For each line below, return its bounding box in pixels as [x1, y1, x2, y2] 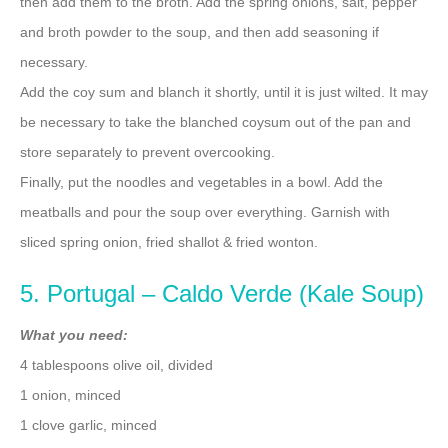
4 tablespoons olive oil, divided [20, 357, 213, 374]
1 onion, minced [20, 387, 121, 404]
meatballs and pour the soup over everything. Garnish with [20, 204, 390, 221]
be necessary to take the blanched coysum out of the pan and [20, 114, 411, 131]
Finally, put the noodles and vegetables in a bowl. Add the [20, 174, 383, 191]
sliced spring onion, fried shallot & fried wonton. [20, 234, 318, 251]
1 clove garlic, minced [20, 417, 157, 434]
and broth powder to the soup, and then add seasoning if [20, 24, 379, 41]
